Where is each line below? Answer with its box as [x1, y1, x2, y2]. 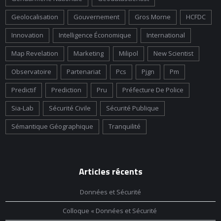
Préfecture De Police [122, 85, 184, 94]
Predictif [11, 85, 37, 94]
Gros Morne [135, 12, 171, 21]
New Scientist [153, 49, 194, 58]
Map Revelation [11, 49, 59, 58]
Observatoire [11, 67, 52, 76]
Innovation [11, 31, 44, 39]
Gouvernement [74, 12, 120, 21]
